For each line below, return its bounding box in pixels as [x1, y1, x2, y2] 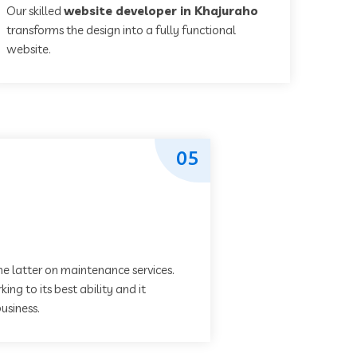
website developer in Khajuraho [64, 3, 258, 18]
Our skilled [6, 3, 64, 18]
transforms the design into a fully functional [6, 22, 236, 37]
